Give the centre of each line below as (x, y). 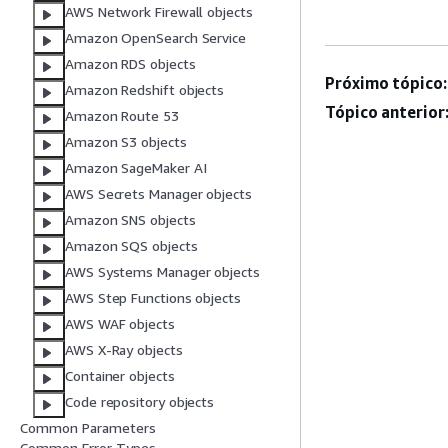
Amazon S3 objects (126, 142)
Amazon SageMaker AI (136, 168)
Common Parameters (88, 428)
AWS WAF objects (120, 324)
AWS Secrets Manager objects (158, 194)
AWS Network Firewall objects (159, 12)
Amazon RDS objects (130, 64)
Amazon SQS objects (131, 246)
